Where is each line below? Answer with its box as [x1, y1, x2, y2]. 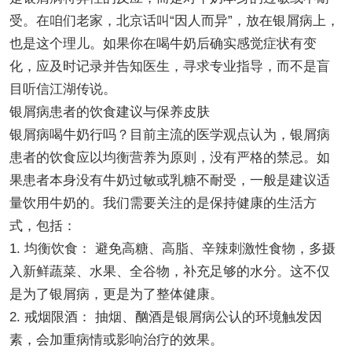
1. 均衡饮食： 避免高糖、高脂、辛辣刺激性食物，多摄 [9, 240, 335, 256]
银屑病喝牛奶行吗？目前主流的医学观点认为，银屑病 [9, 126, 330, 142]
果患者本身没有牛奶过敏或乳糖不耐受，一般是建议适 [9, 172, 330, 188]
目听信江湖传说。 [9, 81, 116, 97]
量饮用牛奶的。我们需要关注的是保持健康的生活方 [9, 195, 317, 211]
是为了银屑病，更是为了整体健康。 [9, 286, 223, 302]
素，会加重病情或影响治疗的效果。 [9, 332, 223, 347]
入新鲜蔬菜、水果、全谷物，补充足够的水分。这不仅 [9, 263, 330, 279]
